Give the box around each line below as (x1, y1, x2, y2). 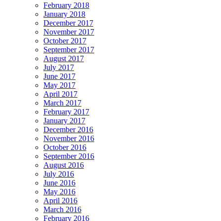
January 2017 (43, 116, 85, 125)
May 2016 (43, 187, 75, 196)
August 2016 (43, 161, 84, 170)
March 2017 (43, 99, 81, 108)
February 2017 (43, 108, 89, 116)
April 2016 (43, 196, 77, 205)
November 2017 (43, 28, 94, 37)
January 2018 (43, 10, 85, 19)
